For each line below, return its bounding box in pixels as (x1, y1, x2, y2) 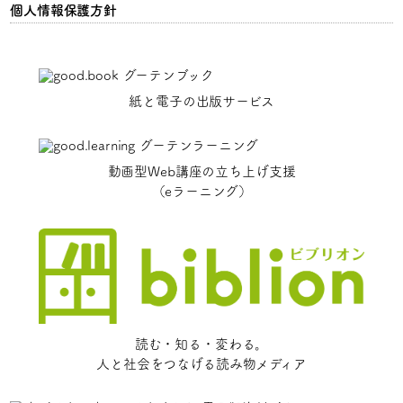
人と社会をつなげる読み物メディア (96, 357, 307, 372)
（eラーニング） (151, 184, 252, 198)
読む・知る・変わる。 (134, 337, 269, 352)
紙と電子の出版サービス (129, 94, 274, 108)
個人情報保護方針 (10, 4, 118, 17)
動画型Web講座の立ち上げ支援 (107, 165, 296, 178)
